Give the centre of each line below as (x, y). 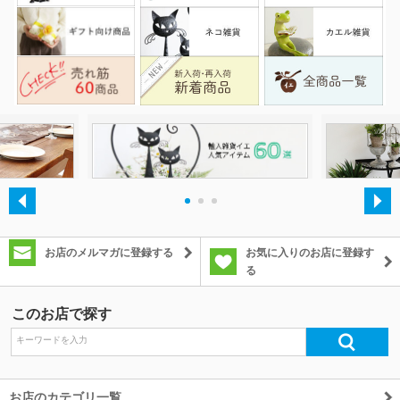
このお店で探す (62, 313)
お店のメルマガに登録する (109, 252)
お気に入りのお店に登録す (310, 252)
